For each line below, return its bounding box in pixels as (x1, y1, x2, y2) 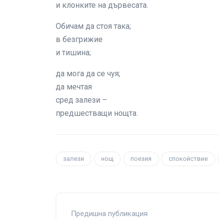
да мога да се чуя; (56, 69, 120, 79)
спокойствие (169, 155, 208, 163)
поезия (131, 155, 152, 163)
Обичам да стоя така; (56, 22, 131, 31)
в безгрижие (56, 35, 103, 44)
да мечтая (56, 82, 92, 92)
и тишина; (56, 48, 91, 58)
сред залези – (56, 95, 107, 105)
